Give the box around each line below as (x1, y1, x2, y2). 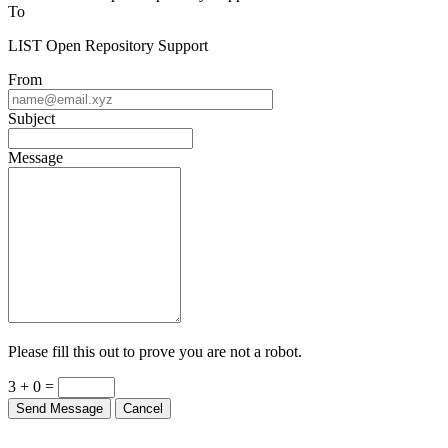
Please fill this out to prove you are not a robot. (8, 342, 302, 360)
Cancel (123, 400, 163, 416)
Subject (8, 109, 55, 127)
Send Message (16, 400, 103, 416)
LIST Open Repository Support (8, 36, 208, 54)
